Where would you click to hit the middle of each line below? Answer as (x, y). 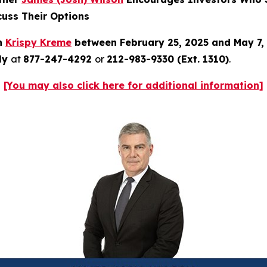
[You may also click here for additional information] (133, 85)
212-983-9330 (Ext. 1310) (168, 59)
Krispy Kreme (38, 42)
